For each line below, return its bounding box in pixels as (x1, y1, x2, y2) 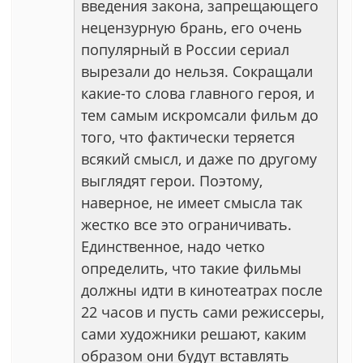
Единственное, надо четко (81, 237, 265, 256)
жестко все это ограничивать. (81, 215, 292, 234)
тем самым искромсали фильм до (81, 105, 318, 125)
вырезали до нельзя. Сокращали (81, 62, 313, 81)
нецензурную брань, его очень (81, 18, 302, 37)
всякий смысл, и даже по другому (81, 149, 317, 169)
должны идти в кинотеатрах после (81, 280, 322, 300)
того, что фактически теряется (81, 127, 295, 147)
